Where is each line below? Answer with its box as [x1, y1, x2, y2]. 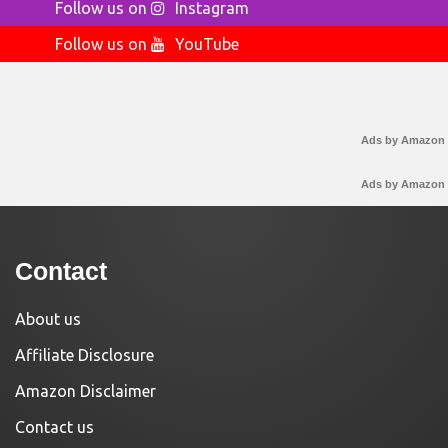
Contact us [15, 418, 94, 437]
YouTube [175, 35, 239, 54]
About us [15, 310, 81, 329]
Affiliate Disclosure [15, 346, 154, 365]
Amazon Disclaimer [15, 382, 156, 401]
